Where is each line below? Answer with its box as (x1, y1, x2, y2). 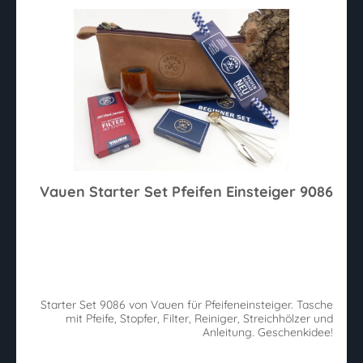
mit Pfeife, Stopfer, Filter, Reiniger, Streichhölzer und (66, 310, 333, 326)
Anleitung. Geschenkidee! (258, 324, 333, 340)
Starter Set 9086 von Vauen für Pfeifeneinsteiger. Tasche (41, 297, 333, 312)
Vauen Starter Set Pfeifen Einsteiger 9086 (40, 182, 333, 202)
